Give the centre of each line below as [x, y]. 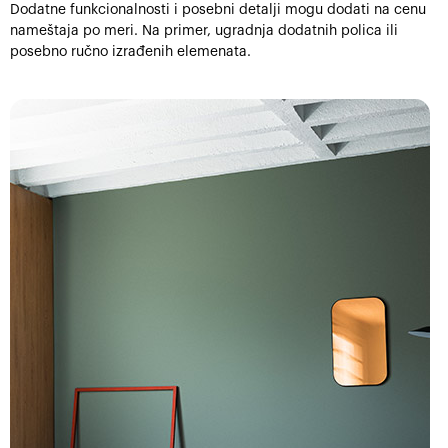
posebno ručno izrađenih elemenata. [130, 52]
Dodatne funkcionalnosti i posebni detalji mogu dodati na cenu [218, 10]
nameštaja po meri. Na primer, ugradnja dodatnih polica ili [204, 31]
